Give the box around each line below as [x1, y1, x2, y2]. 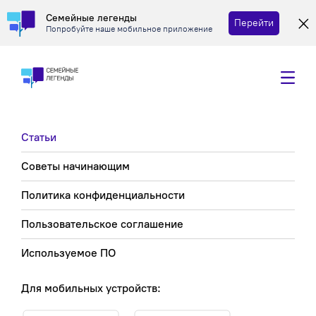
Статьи [21, 130, 56, 145]
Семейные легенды [46, 12, 137, 24]
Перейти [233, 16, 274, 29]
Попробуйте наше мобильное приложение [46, 24, 212, 34]
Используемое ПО [21, 246, 116, 260]
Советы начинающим [21, 159, 130, 174]
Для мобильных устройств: [21, 281, 161, 296]
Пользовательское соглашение [21, 217, 183, 231]
